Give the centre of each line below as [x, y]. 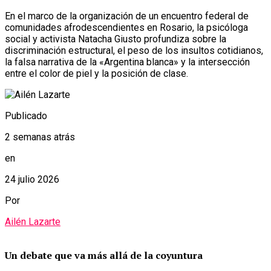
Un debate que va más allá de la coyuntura [104, 255]
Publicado [26, 116]
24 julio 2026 [32, 179]
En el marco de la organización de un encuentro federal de [127, 16]
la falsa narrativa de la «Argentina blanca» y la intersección [127, 62]
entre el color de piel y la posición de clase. [96, 73]
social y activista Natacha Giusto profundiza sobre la [116, 39]
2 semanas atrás [40, 137]
